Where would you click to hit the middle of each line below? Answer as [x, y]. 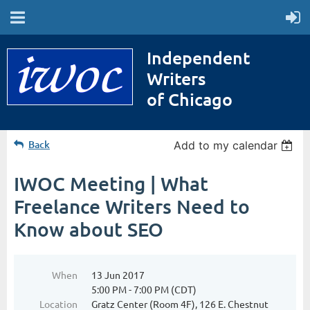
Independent [198, 57]
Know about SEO [89, 229]
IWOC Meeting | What [111, 183]
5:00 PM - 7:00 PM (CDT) [144, 289]
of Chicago [190, 99]
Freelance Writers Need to [132, 206]
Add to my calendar [226, 145]
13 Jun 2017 [118, 274]
